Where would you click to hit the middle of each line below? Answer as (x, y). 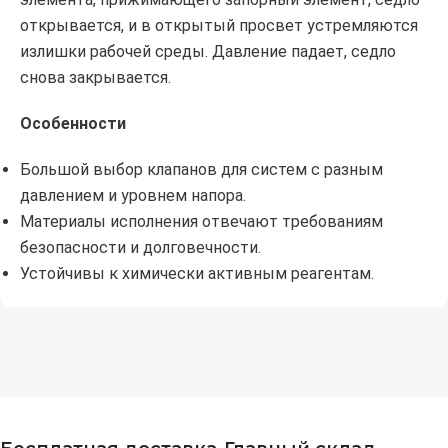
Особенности (73, 124)
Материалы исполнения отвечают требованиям (201, 222)
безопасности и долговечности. (140, 248)
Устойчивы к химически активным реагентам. (197, 274)
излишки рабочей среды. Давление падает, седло (208, 52)
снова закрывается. (95, 78)
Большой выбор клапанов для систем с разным (201, 170)
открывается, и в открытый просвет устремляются (219, 26)
